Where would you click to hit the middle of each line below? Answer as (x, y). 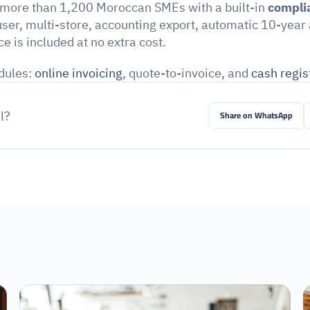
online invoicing (79, 73)
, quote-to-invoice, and (187, 73)
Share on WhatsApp (257, 115)
